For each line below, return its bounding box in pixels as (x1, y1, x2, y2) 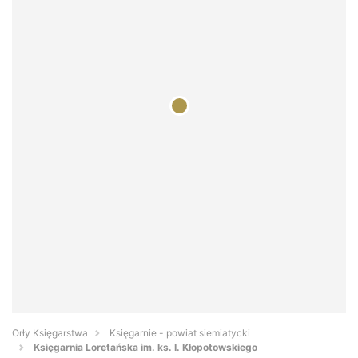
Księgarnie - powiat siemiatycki (109, 327, 250, 340)
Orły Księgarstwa (12, 327, 88, 340)
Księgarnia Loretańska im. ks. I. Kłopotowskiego (34, 341, 257, 354)
